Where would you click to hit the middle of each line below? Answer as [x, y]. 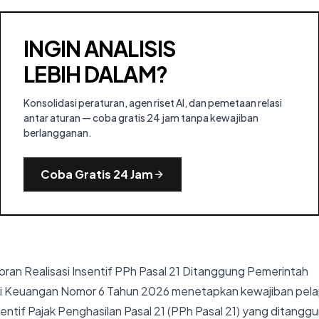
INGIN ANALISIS [100, 48]
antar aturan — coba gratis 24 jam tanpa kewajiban [141, 117]
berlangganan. [58, 132]
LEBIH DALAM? [95, 74]
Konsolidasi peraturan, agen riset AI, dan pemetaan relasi [153, 103]
